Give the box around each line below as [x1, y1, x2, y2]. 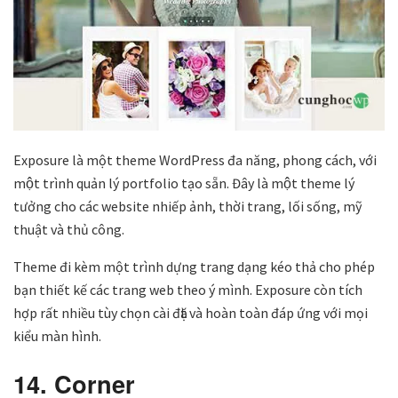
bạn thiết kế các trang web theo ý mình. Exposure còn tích [13, 281, 362, 299]
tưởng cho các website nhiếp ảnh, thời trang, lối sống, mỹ [13, 197, 362, 216]
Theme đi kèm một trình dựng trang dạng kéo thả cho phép [13, 258, 375, 276]
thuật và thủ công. [13, 220, 124, 239]
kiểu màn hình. [13, 327, 101, 346]
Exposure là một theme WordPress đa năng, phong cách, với [13, 151, 377, 170]
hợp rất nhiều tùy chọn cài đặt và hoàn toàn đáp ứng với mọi [13, 304, 368, 322]
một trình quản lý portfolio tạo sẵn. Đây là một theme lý [13, 174, 354, 193]
